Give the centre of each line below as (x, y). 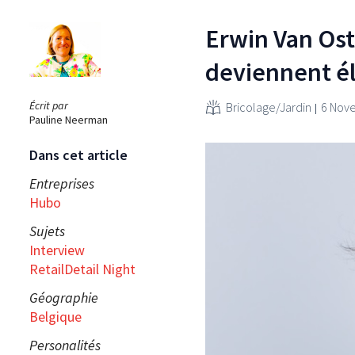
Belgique (55, 316)
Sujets (47, 231)
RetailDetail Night (82, 269)
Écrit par (49, 105)
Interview (57, 250)
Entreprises (62, 183)
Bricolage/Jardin (269, 107)
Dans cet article (78, 155)
